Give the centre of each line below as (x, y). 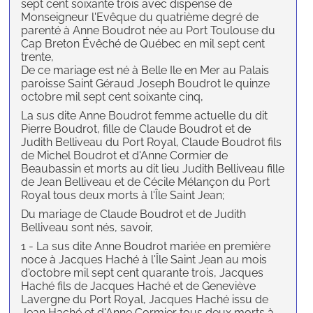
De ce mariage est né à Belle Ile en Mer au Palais (145, 71)
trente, (38, 57)
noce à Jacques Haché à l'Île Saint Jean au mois (144, 260)
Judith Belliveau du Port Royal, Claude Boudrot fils (152, 143)
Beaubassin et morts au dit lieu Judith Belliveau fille (153, 169)
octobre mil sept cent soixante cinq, (112, 97)
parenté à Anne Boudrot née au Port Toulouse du (148, 31)
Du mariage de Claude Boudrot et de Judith (134, 214)
